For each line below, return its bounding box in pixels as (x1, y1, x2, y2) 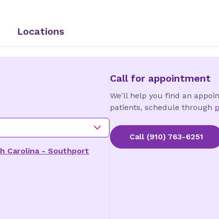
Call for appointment (109, 72, 211, 84)
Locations (17, 25, 64, 37)
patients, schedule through (109, 103, 212, 112)
